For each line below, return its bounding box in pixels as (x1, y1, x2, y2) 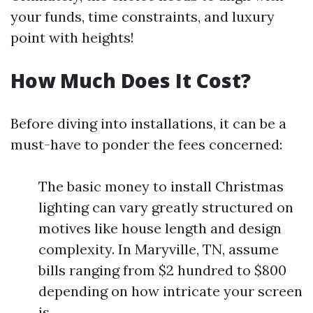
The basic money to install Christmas (38, 177, 284, 195)
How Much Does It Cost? (10, 67, 251, 94)
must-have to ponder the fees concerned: (10, 136, 282, 153)
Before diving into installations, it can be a (10, 115, 286, 132)
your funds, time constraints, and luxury (10, 8, 275, 25)
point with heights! (10, 29, 134, 46)
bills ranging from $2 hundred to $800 (38, 261, 286, 279)
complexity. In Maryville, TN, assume (38, 240, 279, 258)
